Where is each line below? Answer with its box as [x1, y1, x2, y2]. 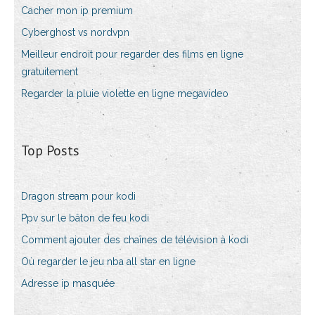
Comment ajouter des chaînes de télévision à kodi [21, 234, 248, 246]
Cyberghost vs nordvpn [21, 27, 129, 39]
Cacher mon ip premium [21, 5, 133, 17]
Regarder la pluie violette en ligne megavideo [21, 88, 229, 100]
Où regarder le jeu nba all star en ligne [21, 256, 195, 268]
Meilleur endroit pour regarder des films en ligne [21, 49, 243, 60]
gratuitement [21, 66, 78, 78]
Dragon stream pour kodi [21, 191, 136, 202]
